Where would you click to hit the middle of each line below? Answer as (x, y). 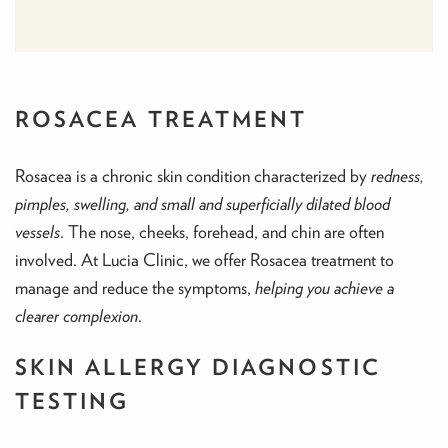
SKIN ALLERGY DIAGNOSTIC (198, 367)
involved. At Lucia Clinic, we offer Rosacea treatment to (204, 260)
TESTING (72, 401)
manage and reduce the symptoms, (135, 288)
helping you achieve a (324, 288)
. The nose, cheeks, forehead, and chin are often (222, 232)
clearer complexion (76, 316)
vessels (37, 232)
